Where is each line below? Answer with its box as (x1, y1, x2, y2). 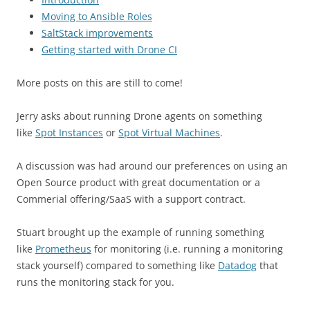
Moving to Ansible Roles (42, 10, 152, 23)
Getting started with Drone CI (42, 43, 177, 56)
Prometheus (35, 242, 91, 255)
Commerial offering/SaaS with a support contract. (17, 192, 246, 206)
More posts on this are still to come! (17, 76, 183, 89)
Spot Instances (35, 126, 103, 139)
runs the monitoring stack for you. (17, 275, 174, 289)
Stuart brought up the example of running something (17, 226, 264, 239)
